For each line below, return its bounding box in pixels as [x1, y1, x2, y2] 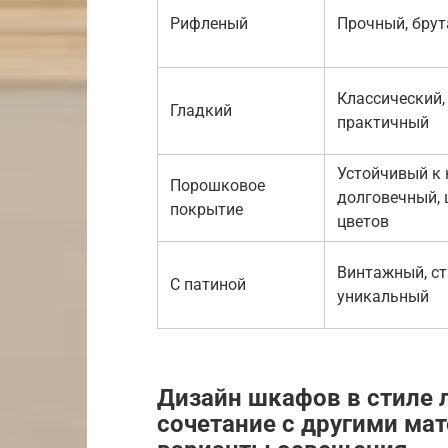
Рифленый [170, 13, 248, 33]
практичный [337, 112, 429, 132]
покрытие [170, 199, 243, 219]
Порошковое [170, 175, 265, 195]
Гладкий [170, 100, 232, 120]
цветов [337, 211, 389, 231]
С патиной [170, 274, 246, 294]
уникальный [337, 286, 429, 306]
